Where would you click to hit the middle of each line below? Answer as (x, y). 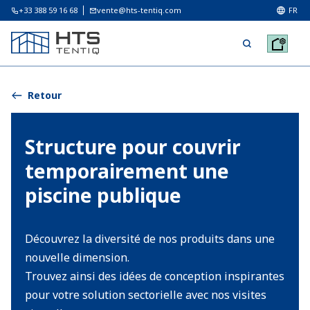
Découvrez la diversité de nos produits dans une (150, 239)
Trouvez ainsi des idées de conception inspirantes (155, 276)
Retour (45, 95)
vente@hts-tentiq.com (139, 10)
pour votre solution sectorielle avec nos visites (146, 295)
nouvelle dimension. (77, 257)
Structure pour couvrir (133, 147)
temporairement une (127, 171)
